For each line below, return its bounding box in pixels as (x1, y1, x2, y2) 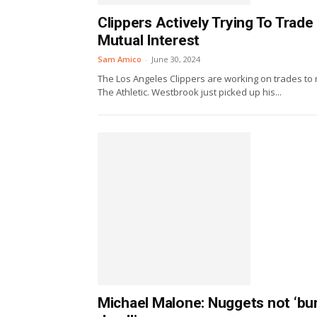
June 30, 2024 (151, 54, 200, 65)
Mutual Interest (98, 32, 200, 50)
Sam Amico (98, 54, 142, 65)
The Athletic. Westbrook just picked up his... (98, 86, 282, 99)
